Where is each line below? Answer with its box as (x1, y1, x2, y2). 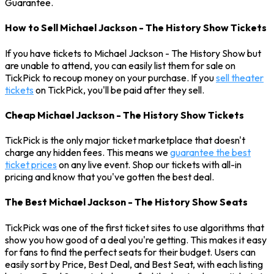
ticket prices (5, 158, 57, 171)
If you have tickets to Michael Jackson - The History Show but (5, 46, 261, 59)
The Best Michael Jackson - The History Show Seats (5, 196, 248, 209)
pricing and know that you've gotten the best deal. (5, 171, 214, 183)
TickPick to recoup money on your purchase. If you (5, 71, 216, 84)
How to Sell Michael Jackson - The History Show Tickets (5, 21, 267, 34)
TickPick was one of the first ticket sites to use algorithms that (5, 221, 264, 234)
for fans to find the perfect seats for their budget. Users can (5, 245, 256, 258)
